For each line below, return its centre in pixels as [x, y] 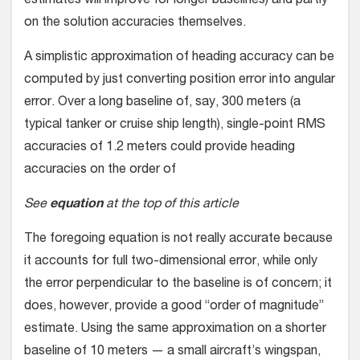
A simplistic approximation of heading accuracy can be [179, 57]
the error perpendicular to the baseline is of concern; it [178, 284]
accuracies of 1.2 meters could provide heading [160, 147]
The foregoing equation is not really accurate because [178, 239]
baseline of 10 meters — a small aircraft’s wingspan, [172, 352]
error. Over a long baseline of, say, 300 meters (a [162, 102]
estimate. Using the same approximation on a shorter [175, 329]
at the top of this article [171, 205]
